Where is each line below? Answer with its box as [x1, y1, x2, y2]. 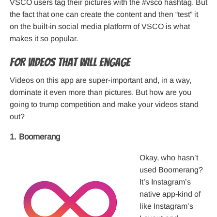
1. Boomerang [10, 132, 60, 142]
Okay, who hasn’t [139, 154, 198, 162]
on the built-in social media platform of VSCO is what [10, 22, 190, 31]
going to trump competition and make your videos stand [10, 100, 199, 109]
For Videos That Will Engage [10, 56, 130, 69]
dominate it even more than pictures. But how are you [10, 88, 191, 97]
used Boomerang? [139, 166, 203, 174]
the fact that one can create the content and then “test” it [10, 10, 198, 19]
